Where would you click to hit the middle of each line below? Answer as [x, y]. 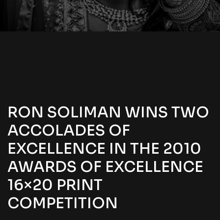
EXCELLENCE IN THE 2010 [104, 149]
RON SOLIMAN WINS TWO [108, 113]
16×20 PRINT [55, 185]
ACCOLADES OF [69, 131]
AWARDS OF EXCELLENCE [105, 167]
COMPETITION [63, 204]
